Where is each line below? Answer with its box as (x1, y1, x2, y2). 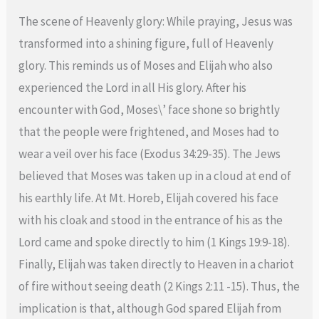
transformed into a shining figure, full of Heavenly (19, 35, 274, 51)
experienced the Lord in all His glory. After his (19, 79, 247, 95)
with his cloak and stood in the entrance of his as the (19, 211, 283, 228)
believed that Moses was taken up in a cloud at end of (19, 167, 292, 184)
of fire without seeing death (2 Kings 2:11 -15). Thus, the (19, 278, 300, 294)
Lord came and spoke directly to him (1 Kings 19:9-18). (19, 234, 291, 250)
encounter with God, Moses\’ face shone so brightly (19, 101, 281, 117)
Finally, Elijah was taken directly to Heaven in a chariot (19, 256, 295, 272)
